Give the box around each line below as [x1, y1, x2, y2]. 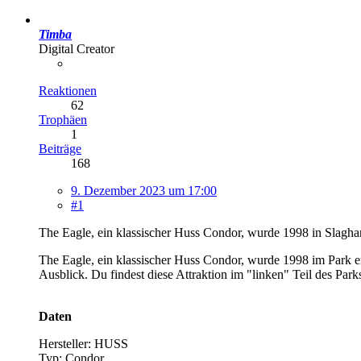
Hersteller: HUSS [39, 336, 128, 351]
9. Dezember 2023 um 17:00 [71, 183, 217, 197]
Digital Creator [39, 41, 114, 56]
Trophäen [39, 112, 87, 127]
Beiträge [39, 141, 81, 156]
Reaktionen [39, 83, 97, 98]
